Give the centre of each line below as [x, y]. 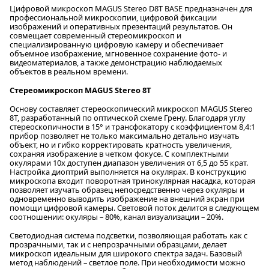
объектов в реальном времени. [69, 71]
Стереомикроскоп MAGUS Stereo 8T [80, 90]
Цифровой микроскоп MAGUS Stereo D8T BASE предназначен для [131, 8]
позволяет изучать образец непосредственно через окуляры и [127, 189]
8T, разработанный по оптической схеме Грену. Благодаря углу [128, 117]
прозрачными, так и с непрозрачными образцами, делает [118, 244]
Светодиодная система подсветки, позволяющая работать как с [128, 235]
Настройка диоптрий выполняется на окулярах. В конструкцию [128, 171]
